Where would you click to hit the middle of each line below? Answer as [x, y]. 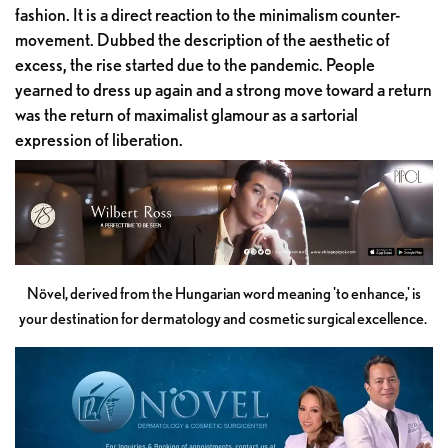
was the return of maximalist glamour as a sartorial [186, 115]
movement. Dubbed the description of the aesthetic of [202, 40]
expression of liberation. [99, 140]
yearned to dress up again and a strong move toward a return [223, 90]
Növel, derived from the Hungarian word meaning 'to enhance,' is [224, 293]
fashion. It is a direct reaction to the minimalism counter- [207, 15]
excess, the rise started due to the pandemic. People [195, 65]
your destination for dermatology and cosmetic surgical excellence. [224, 318]
